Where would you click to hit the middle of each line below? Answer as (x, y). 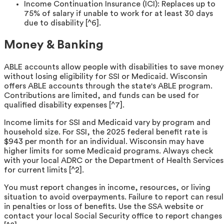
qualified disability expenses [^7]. (64, 105)
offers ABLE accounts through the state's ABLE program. (108, 86)
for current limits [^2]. (44, 170)
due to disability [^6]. (62, 23)
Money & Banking (54, 45)
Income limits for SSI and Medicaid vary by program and (107, 123)
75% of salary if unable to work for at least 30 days (118, 14)
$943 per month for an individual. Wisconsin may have (104, 142)
